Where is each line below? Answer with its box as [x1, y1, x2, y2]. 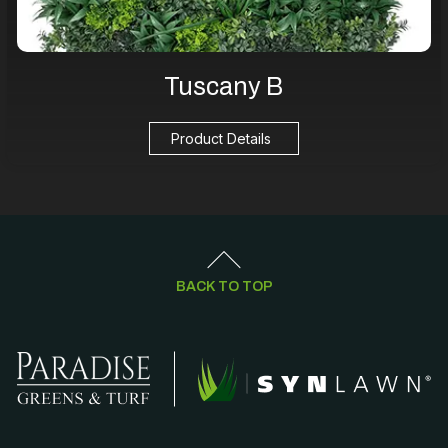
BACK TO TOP [175, 278, 273, 294]
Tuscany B [164, 72, 284, 100]
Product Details [171, 129, 272, 147]
